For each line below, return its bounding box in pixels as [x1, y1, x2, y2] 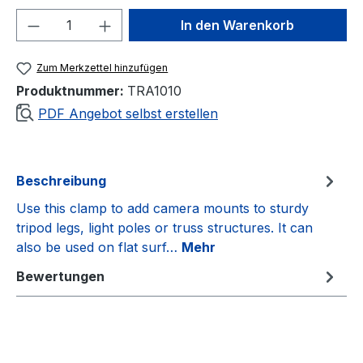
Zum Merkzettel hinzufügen [36, 61, 169, 74]
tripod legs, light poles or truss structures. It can [16, 219, 313, 236]
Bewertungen [16, 267, 105, 284]
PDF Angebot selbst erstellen [38, 105, 218, 122]
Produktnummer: [16, 82, 127, 99]
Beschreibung [16, 172, 106, 189]
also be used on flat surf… [16, 238, 181, 255]
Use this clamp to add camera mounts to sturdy [16, 199, 309, 216]
